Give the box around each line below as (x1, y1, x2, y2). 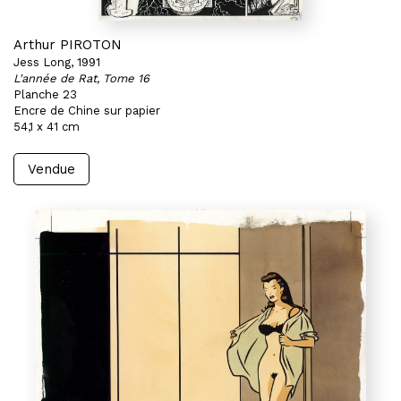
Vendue (28, 161, 75, 177)
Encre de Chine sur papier (13, 104, 160, 117)
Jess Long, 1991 (13, 55, 100, 69)
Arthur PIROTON (13, 37, 122, 53)
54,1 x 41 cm (13, 120, 80, 133)
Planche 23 (13, 88, 77, 101)
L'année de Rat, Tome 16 (13, 72, 149, 85)
